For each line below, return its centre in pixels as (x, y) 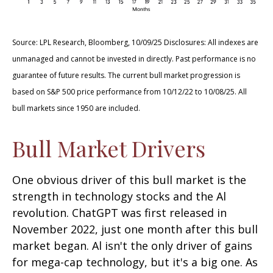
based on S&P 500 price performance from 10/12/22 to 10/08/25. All (129, 92)
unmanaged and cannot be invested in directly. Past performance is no (134, 59)
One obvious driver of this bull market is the (129, 180)
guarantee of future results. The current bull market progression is (126, 75)
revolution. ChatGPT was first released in (119, 213)
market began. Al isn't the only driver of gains (132, 246)
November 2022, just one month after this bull (135, 229)
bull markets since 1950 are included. (76, 108)
